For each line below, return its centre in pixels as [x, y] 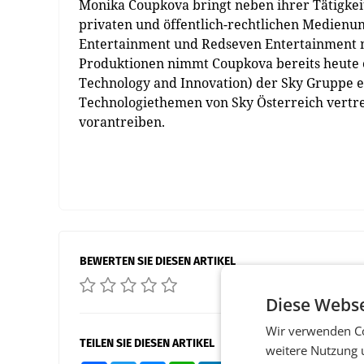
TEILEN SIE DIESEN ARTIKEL [147, 343]
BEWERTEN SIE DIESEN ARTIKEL [158, 261]
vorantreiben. [122, 122]
